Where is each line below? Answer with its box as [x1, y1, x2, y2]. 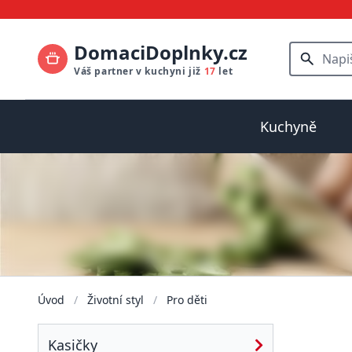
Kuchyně [259, 117, 317, 136]
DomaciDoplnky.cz [74, 39, 247, 65]
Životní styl [87, 292, 147, 307]
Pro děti [167, 292, 207, 307]
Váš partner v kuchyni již [74, 64, 204, 78]
